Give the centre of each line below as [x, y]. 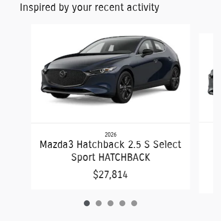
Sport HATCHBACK [110, 157]
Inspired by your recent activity [90, 7]
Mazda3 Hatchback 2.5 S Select [110, 145]
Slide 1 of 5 [24, 28]
